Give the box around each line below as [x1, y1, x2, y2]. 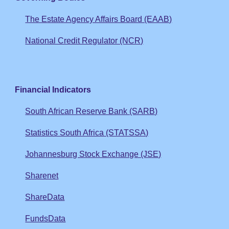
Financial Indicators [15, 85, 91, 94]
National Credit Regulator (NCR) [25, 36, 144, 45]
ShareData [25, 193, 65, 201]
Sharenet [25, 171, 59, 180]
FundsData [25, 214, 66, 223]
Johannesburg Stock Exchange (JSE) [25, 150, 162, 158]
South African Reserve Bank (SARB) [25, 107, 158, 116]
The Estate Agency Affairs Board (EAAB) [25, 15, 172, 24]
